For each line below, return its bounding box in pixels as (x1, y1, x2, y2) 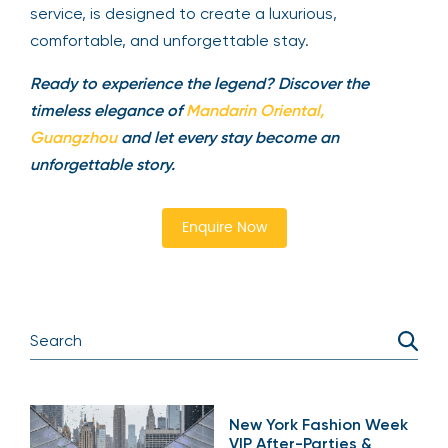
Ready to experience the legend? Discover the (30, 73, 369, 93)
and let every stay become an (117, 127, 339, 147)
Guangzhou (30, 127, 117, 147)
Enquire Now (181, 220, 267, 235)
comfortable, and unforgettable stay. (30, 30, 309, 50)
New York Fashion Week (229, 414, 408, 434)
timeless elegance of (30, 100, 182, 120)
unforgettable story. (30, 154, 175, 174)
